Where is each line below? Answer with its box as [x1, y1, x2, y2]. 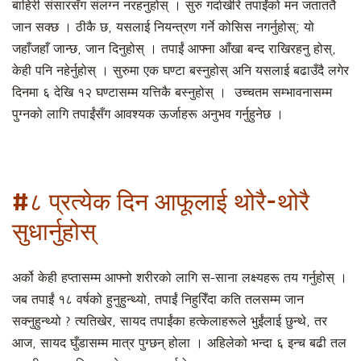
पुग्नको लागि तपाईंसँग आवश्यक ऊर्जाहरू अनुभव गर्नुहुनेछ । [12, 107, 284, 122]
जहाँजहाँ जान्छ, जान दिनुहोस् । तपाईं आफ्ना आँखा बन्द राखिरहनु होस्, [12, 42, 336, 57]
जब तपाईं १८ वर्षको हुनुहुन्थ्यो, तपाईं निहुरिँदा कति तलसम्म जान [12, 293, 304, 308]
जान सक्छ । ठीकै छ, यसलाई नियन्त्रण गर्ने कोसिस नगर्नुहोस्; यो [12, 20, 314, 35]
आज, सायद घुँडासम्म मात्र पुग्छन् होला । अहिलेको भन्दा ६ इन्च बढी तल [12, 336, 346, 351]
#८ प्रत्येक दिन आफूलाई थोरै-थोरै [12, 185, 309, 218]
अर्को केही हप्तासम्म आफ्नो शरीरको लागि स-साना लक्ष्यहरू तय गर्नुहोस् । [12, 271, 347, 286]
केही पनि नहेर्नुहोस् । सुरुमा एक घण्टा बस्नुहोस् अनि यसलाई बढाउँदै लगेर [12, 64, 349, 79]
